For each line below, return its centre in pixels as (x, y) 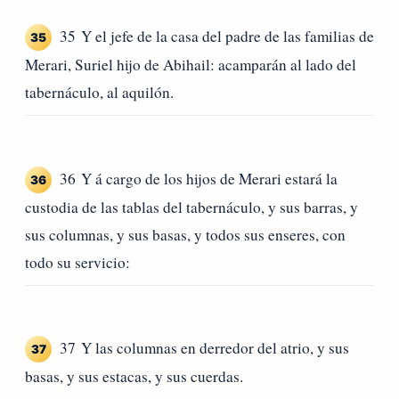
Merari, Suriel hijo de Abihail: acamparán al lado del (191, 65)
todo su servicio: (77, 262)
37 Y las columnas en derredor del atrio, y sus (204, 348)
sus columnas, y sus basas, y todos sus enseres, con (185, 234)
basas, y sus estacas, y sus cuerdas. (134, 377)
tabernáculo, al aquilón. (99, 93)
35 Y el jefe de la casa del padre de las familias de (217, 37)
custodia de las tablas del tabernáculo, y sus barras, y (191, 207)
